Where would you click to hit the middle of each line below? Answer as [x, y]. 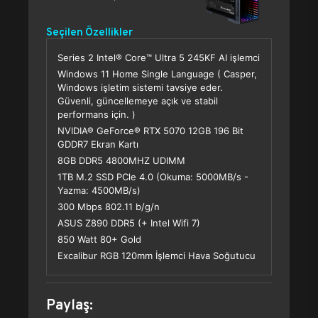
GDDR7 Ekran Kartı [98, 144]
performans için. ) [97, 114]
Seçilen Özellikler [89, 32]
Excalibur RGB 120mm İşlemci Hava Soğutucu [157, 256]
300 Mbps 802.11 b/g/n [109, 207]
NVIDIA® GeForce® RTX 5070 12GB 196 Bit [150, 131]
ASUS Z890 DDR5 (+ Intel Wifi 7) [129, 223]
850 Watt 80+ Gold [99, 239]
